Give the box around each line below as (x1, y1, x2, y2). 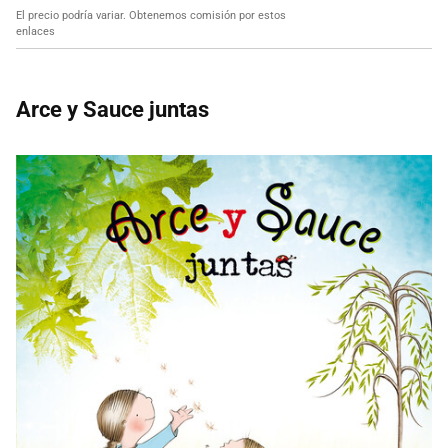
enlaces (16, 25, 55, 39)
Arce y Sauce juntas (16, 97, 209, 123)
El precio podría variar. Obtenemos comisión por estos (16, 9, 286, 23)
